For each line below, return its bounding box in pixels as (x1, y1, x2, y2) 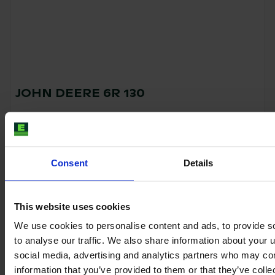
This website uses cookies (14, 201, 131, 212)
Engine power (51, 109, 115, 122)
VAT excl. (228, 177, 260, 187)
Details (183, 158, 214, 168)
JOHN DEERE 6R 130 (15, 86, 145, 101)
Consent (51, 158, 88, 168)
